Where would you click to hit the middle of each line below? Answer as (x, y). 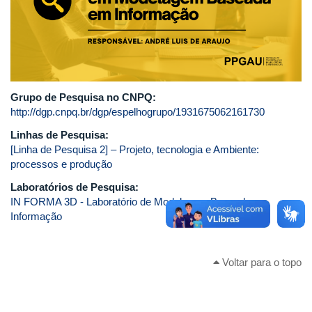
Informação (36, 217)
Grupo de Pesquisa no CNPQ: (85, 97)
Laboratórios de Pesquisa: (76, 187)
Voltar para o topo (260, 262)
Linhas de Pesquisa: (61, 135)
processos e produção (61, 164)
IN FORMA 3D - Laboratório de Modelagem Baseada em (139, 202)
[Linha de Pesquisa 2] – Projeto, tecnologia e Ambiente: (135, 150)
